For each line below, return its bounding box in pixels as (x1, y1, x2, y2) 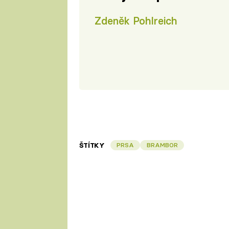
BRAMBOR (146, 141, 178, 149)
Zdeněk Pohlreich (94, 14, 177, 27)
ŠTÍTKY (79, 141, 105, 149)
